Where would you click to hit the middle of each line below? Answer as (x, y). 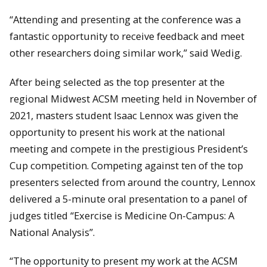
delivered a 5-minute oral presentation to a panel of (128, 198)
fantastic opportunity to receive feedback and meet (127, 36)
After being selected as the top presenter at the (117, 82)
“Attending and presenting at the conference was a (125, 20)
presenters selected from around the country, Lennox (133, 182)
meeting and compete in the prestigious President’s (129, 148)
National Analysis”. (52, 232)
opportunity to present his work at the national (117, 132)
